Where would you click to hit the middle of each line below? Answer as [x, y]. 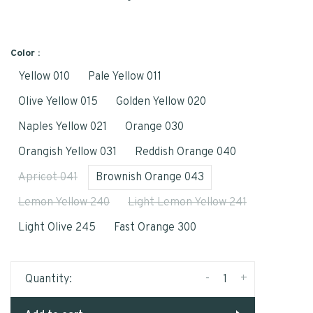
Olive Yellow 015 [58, 102]
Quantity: [49, 279]
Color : [25, 53]
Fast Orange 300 [155, 227]
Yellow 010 [44, 77]
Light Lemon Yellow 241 [187, 202]
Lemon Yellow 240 [64, 202]
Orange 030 [154, 127]
